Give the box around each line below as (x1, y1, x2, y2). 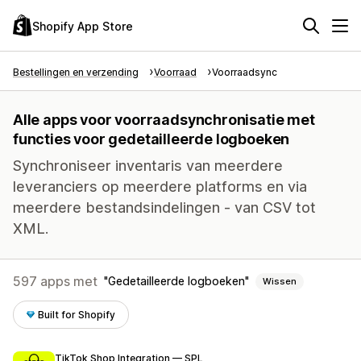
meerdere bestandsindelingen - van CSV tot (13, 199, 316, 216)
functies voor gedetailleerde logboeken (13, 131, 290, 147)
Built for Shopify (38, 309, 116, 321)
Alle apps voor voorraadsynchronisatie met (13, 111, 315, 128)
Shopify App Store (32, 19, 133, 33)
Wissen (263, 276, 297, 287)
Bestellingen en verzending (13, 66, 139, 78)
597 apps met (13, 273, 98, 289)
